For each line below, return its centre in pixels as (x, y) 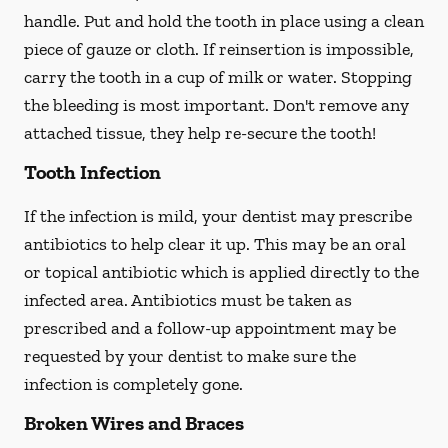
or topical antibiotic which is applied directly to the (221, 272)
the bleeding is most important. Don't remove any (216, 105)
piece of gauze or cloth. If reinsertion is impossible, (219, 49)
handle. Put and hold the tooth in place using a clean (224, 21)
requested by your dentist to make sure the (190, 356)
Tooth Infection (92, 172)
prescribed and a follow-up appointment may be (210, 328)
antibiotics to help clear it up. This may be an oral (215, 244)
